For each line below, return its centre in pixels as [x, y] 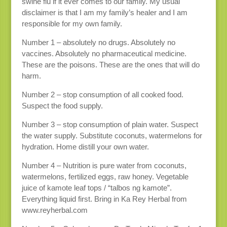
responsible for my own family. [72, 23]
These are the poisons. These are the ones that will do [110, 64]
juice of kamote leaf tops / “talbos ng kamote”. [97, 187]
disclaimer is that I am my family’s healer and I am [104, 12]
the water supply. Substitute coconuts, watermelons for [112, 135]
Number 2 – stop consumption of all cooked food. [102, 94]
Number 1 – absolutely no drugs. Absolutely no [98, 42]
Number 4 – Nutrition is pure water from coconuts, [104, 165]
